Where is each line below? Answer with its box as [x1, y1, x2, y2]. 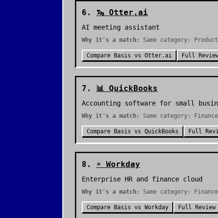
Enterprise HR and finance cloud [82, 175, 202, 183]
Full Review [178, 204, 216, 211]
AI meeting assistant [82, 23, 160, 31]
